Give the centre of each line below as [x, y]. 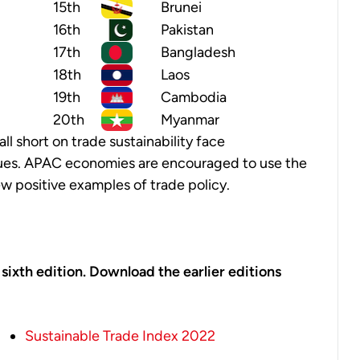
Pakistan [187, 30]
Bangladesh [198, 53]
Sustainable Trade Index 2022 [120, 336]
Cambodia [194, 98]
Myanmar [190, 120]
